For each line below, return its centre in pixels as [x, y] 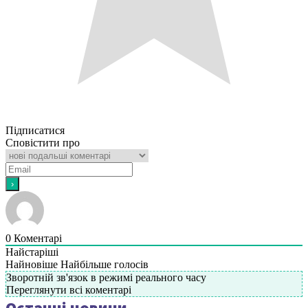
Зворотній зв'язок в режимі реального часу [106, 277]
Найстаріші [32, 252]
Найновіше [32, 264]
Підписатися [35, 130]
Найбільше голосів [104, 264]
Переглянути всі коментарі [69, 289]
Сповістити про [43, 142]
